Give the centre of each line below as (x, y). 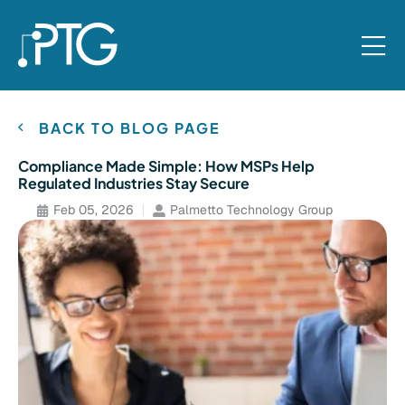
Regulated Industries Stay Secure (134, 183)
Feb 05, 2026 (94, 210)
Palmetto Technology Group (251, 210)
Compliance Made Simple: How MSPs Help (166, 166)
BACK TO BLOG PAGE (129, 128)
